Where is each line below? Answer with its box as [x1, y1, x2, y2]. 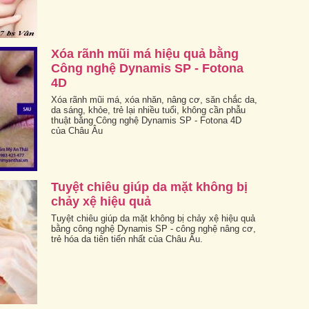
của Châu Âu [51, 125, 103, 136]
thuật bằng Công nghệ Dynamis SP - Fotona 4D [51, 114, 241, 126]
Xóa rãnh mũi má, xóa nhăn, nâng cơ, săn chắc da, [51, 94, 257, 105]
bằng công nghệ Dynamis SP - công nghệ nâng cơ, [51, 223, 256, 234]
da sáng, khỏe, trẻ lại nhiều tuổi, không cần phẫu [51, 104, 246, 115]
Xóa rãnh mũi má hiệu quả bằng [51, 46, 239, 61]
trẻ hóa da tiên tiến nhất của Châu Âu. [51, 233, 203, 244]
